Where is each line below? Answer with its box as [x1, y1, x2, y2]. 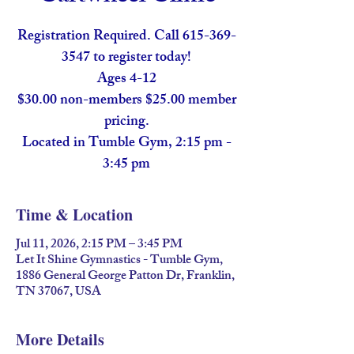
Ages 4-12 [96, 67, 156, 92]
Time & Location [16, 203, 133, 226]
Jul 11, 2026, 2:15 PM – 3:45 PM [16, 234, 183, 257]
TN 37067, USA [16, 281, 101, 304]
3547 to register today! [62, 46, 191, 71]
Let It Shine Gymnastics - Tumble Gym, [16, 250, 223, 273]
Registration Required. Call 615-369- [17, 24, 236, 50]
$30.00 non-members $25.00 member [17, 88, 236, 114]
